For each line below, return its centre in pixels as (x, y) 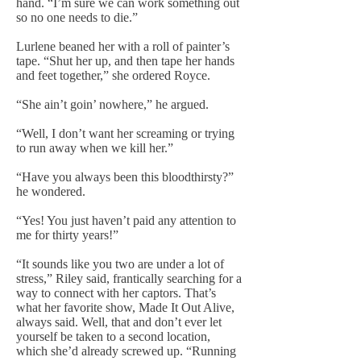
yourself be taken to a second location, (113, 336)
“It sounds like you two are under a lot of (120, 264)
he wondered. (51, 191)
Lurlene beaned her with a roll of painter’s (123, 46)
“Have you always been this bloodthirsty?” (125, 177)
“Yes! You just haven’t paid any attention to (126, 220)
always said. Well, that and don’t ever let (119, 322)
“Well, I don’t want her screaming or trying (125, 133)
